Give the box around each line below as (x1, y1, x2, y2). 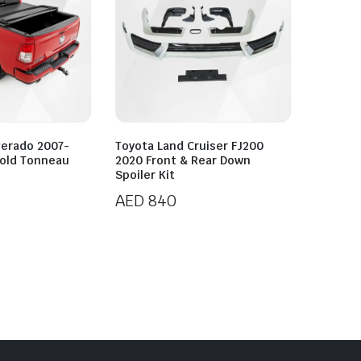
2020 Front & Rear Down (115, 153, 251, 168)
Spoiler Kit (115, 168, 175, 183)
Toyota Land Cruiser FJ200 (115, 139, 263, 154)
